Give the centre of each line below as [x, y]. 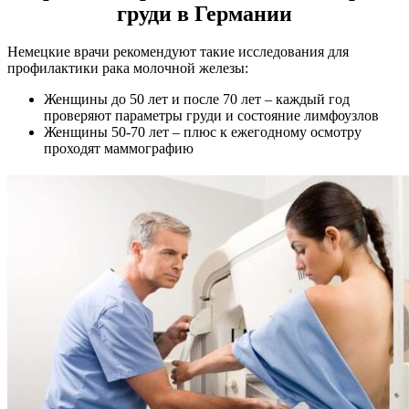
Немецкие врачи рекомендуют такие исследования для [178, 52]
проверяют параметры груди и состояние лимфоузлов [211, 116]
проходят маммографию [119, 149]
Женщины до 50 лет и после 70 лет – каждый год [197, 100]
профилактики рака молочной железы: [128, 68]
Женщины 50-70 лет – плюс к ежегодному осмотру [203, 132]
